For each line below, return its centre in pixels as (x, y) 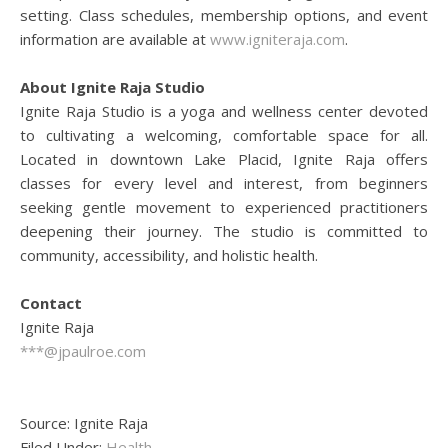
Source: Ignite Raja (84, 423)
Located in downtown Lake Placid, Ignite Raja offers (224, 159)
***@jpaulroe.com (83, 351)
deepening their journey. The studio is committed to (224, 231)
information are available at (115, 39)
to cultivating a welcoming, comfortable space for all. (224, 135)
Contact (51, 303)
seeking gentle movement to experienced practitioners (224, 207)
